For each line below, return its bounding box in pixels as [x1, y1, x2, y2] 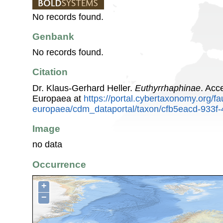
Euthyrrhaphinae [135, 83, 201, 93]
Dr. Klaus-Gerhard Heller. [32, 83, 135, 93]
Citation [32, 67, 68, 78]
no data [32, 139, 62, 150]
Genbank [32, 31, 74, 42]
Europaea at [32, 93, 84, 104]
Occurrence [32, 159, 86, 170]
